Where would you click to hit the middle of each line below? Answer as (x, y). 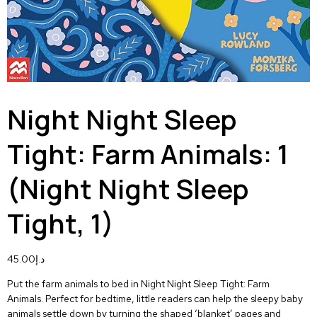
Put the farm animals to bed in (74, 284)
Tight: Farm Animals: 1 (148, 154)
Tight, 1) (60, 223)
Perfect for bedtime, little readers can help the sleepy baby (173, 299)
